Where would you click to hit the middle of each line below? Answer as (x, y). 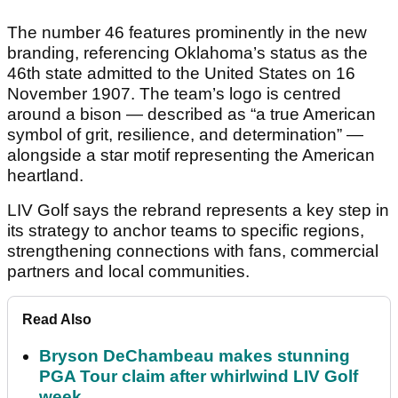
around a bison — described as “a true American (191, 114)
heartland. (45, 175)
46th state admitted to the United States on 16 (181, 73)
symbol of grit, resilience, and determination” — (185, 134)
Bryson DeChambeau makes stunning (195, 355)
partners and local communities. (128, 271)
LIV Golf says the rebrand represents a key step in (198, 210)
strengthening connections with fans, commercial (193, 251)
